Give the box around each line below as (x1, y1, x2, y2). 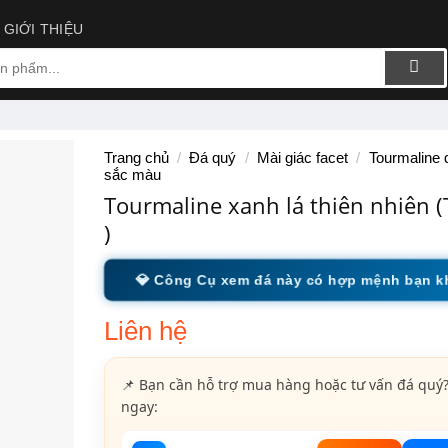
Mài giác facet (256, 150, 348, 166)
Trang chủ (103, 150, 169, 166)
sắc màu (103, 167, 161, 183)
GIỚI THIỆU (3, 22, 84, 37)
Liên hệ (103, 317, 187, 346)
